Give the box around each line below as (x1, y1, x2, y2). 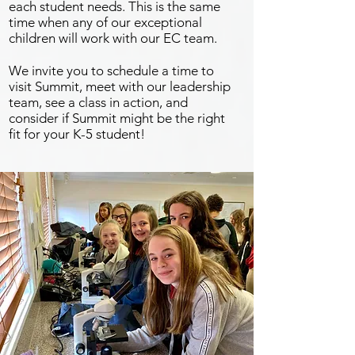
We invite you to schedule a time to (9, 63, 214, 78)
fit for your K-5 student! (9, 126, 145, 142)
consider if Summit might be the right (9, 110, 225, 126)
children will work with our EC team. (9, 30, 220, 46)
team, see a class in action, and (9, 94, 188, 110)
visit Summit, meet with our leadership (9, 78, 231, 94)
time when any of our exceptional (9, 14, 202, 30)
